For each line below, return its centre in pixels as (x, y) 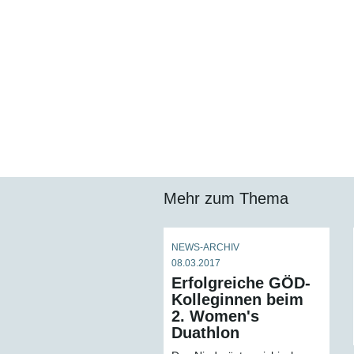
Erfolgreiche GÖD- (241, 283)
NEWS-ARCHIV (205, 247)
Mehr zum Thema (226, 198)
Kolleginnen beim (237, 299)
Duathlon (205, 333)
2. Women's (215, 316)
